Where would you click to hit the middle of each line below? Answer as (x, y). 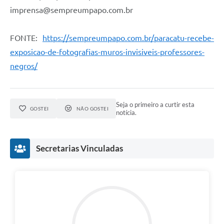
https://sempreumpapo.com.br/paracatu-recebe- (128, 38)
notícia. (126, 113)
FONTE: (26, 38)
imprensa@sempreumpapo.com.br (71, 10)
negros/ (24, 66)
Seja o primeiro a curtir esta (155, 105)
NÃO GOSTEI (92, 109)
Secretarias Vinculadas (79, 148)
